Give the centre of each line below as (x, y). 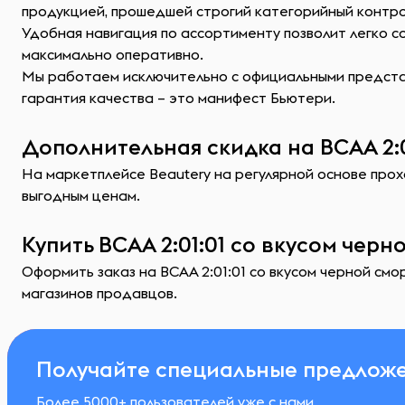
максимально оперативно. (113, 54)
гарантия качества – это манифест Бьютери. (179, 98)
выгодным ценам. (81, 195)
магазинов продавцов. (99, 293)
